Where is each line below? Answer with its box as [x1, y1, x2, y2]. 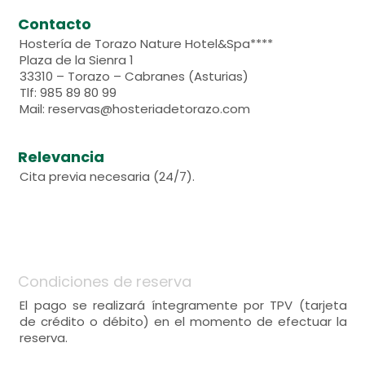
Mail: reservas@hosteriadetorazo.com [20, 100, 251, 117]
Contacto [18, 14, 92, 34]
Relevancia [18, 147, 105, 167]
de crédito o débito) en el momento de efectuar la [20, 313, 347, 330]
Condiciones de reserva [18, 271, 192, 292]
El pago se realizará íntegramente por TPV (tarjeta [20, 297, 347, 314]
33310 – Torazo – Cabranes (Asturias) [20, 68, 249, 85]
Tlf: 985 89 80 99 [20, 84, 117, 101]
